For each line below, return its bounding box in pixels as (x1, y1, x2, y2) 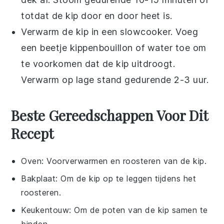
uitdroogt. (128, 58, 175, 69)
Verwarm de (21, 26, 76, 37)
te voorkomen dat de (21, 58, 116, 69)
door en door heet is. (78, 10, 172, 21)
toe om (172, 42, 206, 53)
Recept (11, 123, 54, 142)
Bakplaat (21, 173, 56, 183)
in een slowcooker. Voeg (88, 26, 198, 37)
